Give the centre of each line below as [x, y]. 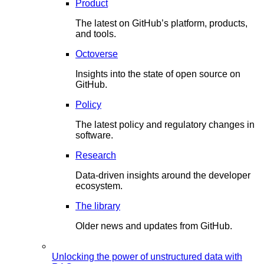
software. [94, 135]
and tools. [96, 34]
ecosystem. [99, 186]
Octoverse [97, 54]
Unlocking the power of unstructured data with [147, 257]
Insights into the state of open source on [158, 74]
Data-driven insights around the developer [163, 175]
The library [98, 206]
